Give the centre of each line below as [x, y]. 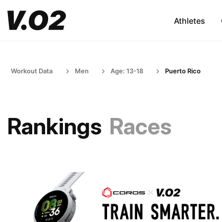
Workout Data [32, 71]
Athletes [189, 21]
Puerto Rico [183, 71]
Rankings [55, 126]
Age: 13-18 [127, 71]
